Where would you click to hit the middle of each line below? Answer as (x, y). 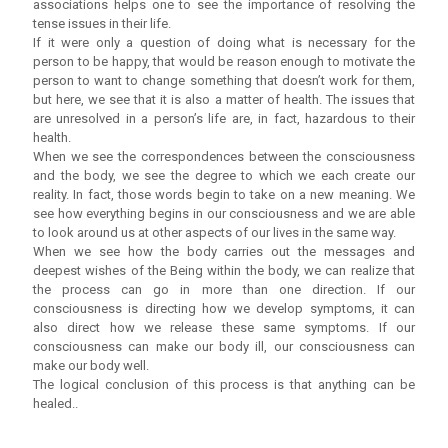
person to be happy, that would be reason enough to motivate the (224, 62)
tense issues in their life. (102, 24)
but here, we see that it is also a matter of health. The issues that (224, 100)
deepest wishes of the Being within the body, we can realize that (224, 271)
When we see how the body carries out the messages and (224, 252)
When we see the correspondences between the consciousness (224, 157)
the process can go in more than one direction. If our (224, 290)
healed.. (55, 404)
